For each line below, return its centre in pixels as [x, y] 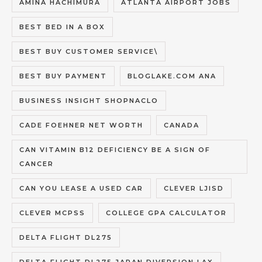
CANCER [37, 164]
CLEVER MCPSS [52, 213]
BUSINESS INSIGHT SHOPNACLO [89, 101]
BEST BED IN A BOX [62, 27]
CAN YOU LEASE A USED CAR [81, 189]
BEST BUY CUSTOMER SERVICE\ [89, 52]
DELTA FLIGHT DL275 [66, 238]
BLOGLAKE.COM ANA [172, 76]
